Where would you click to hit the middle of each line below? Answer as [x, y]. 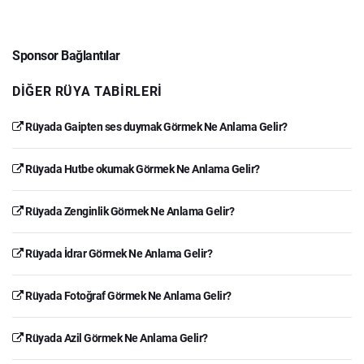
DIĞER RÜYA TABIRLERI [87, 91]
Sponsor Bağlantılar [66, 55]
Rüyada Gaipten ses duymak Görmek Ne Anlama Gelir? [155, 126]
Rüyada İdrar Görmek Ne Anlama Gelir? [117, 253]
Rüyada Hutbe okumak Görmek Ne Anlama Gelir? [141, 169]
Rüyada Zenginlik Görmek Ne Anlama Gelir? [128, 211]
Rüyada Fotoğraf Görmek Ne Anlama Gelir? [127, 295]
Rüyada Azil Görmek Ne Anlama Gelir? [115, 338]
